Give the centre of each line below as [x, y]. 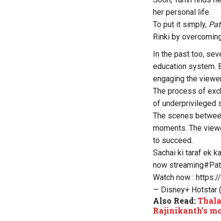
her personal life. [182, 12]
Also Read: [175, 200]
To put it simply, [181, 24]
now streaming [178, 165]
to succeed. [173, 140]
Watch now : [174, 177]
